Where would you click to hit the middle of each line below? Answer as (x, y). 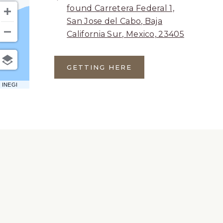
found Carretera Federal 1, (120, 8)
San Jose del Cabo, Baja (115, 21)
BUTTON (117, 107)
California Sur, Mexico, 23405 (125, 34)
